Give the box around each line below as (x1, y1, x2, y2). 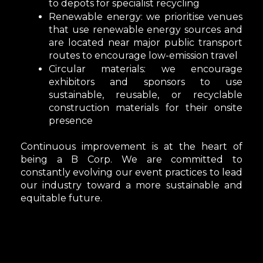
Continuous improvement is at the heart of (21, 141, 242, 152)
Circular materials (49, 63, 144, 75)
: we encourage (144, 63, 243, 75)
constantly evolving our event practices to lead (21, 167, 242, 178)
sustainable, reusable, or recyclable (49, 89, 242, 100)
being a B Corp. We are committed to (21, 154, 242, 165)
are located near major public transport (49, 37, 242, 48)
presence (49, 115, 93, 126)
